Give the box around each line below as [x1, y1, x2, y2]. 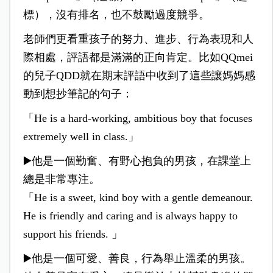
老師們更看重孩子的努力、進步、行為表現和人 [23, 33, 253, 46]
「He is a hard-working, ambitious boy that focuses [23, 112, 252, 125]
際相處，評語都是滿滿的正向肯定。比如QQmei [23, 51, 253, 64]
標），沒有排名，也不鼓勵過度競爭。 [23, 9, 210, 21]
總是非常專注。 [23, 173, 100, 186]
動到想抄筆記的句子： [23, 88, 133, 101]
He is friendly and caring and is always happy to [23, 210, 238, 222]
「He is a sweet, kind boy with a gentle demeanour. [23, 191, 253, 204]
